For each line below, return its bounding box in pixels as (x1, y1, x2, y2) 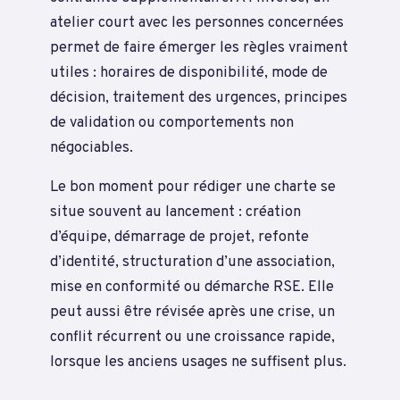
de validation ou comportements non (50, 112, 294, 132)
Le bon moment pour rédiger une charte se (50, 178, 336, 196)
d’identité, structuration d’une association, (50, 253, 335, 271)
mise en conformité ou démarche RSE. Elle (50, 278, 334, 296)
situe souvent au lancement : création (50, 203, 301, 221)
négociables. (50, 137, 133, 157)
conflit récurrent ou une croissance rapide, (50, 328, 335, 346)
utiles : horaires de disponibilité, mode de (50, 62, 328, 82)
